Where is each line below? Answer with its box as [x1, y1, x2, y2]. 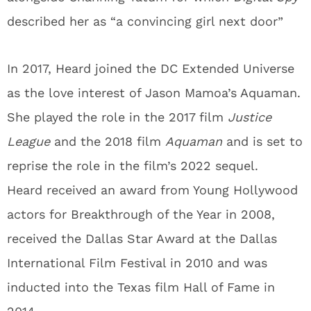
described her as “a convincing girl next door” [7, 14, 283, 28]
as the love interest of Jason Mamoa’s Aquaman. [7, 85, 301, 100]
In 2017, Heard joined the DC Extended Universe [7, 61, 294, 76]
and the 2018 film [50, 134, 165, 149]
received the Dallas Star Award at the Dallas [7, 231, 277, 246]
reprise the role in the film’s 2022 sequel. [7, 158, 258, 173]
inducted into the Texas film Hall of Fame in [7, 280, 275, 294]
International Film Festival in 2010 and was [7, 255, 267, 270]
